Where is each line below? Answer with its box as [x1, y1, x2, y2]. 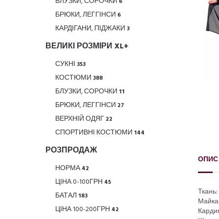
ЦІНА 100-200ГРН [55, 203, 112, 215]
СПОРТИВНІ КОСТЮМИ [55, 127, 134, 138]
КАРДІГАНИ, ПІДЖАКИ [55, 22, 127, 34]
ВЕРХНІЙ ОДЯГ [55, 113, 106, 125]
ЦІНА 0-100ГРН [55, 176, 105, 188]
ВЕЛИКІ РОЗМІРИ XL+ [45, 40, 129, 53]
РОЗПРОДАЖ [45, 144, 97, 157]
